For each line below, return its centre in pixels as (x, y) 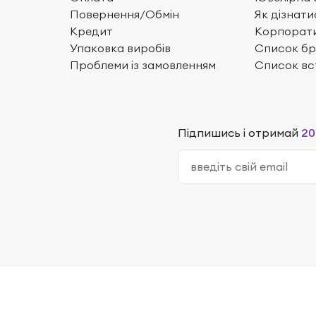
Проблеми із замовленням (142, 65)
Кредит (91, 31)
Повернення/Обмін (124, 14)
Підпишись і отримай (239, 132)
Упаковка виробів (120, 48)
